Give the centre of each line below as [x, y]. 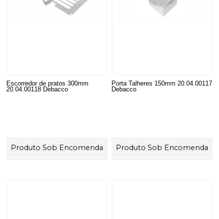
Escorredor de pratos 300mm [48, 83]
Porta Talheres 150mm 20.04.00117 [162, 83]
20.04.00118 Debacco [37, 89]
